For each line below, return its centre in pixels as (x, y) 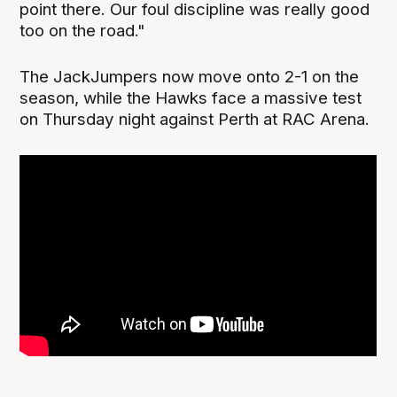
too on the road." (83, 30)
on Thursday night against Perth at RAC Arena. (195, 119)
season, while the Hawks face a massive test (191, 97)
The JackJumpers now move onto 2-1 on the (190, 76)
